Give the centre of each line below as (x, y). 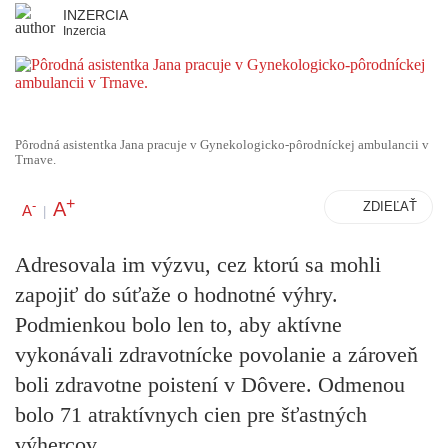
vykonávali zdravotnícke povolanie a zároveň (216, 355)
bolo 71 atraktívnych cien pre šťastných (191, 415)
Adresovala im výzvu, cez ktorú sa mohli (198, 265)
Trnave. (35, 160)
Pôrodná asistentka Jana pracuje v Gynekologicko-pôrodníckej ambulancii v (222, 145)
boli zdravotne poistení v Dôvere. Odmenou (210, 385)
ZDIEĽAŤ (390, 206)
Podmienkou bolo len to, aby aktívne (178, 325)
